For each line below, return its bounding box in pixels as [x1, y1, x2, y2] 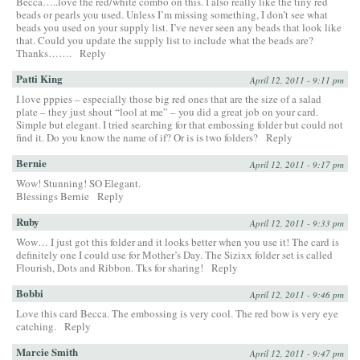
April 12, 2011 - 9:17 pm [250, 158, 344, 171]
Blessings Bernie [16, 189, 89, 204]
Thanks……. [16, 46, 72, 61]
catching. [16, 319, 56, 334]
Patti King [16, 71, 63, 87]
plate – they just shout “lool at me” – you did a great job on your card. [16, 104, 318, 120]
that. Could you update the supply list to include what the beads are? [16, 33, 313, 48]
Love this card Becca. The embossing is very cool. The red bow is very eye [16, 306, 338, 321]
